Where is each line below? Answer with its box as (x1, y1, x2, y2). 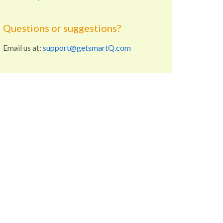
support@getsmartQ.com (43, 42, 131, 52)
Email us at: (3, 42, 43, 52)
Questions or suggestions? (3, 21, 121, 34)
